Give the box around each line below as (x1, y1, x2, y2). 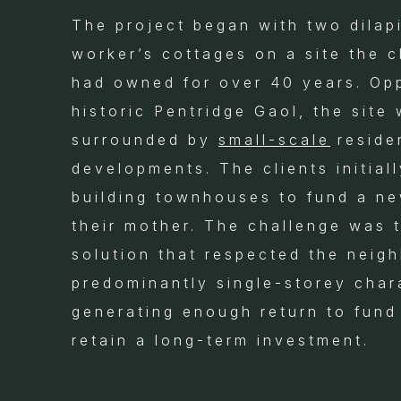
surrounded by (72, 130, 218, 149)
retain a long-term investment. (72, 330, 370, 349)
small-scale (218, 130, 330, 149)
